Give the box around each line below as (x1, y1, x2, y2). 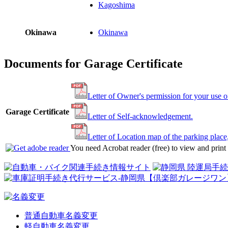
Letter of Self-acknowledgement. (88, 112, 193, 121)
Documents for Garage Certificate (4, 57, 183, 71)
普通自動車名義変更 (24, 211, 98, 220)
